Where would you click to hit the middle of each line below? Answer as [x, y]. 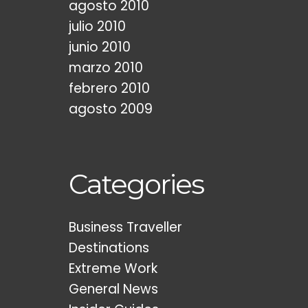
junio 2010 [100, 47]
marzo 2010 [106, 68]
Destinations [109, 248]
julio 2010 [97, 26]
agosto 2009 [111, 109]
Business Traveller [125, 227]
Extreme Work [113, 268]
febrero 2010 [109, 88]
